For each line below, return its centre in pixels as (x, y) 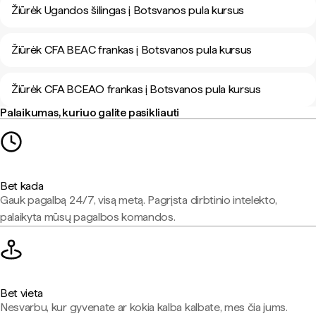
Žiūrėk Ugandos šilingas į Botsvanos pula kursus (128, 10)
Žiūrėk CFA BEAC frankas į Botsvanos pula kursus (132, 50)
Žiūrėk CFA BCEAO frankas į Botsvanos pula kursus (136, 89)
